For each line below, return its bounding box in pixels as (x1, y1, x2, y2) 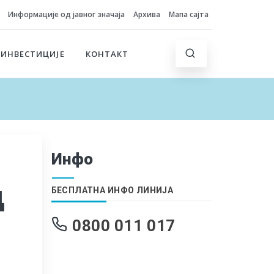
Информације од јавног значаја (8, 9, 125, 20)
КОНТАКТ (85, 48, 128, 59)
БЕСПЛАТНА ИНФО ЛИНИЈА (51, 185, 174, 195)
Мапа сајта (169, 9, 209, 20)
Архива (133, 9, 160, 20)
